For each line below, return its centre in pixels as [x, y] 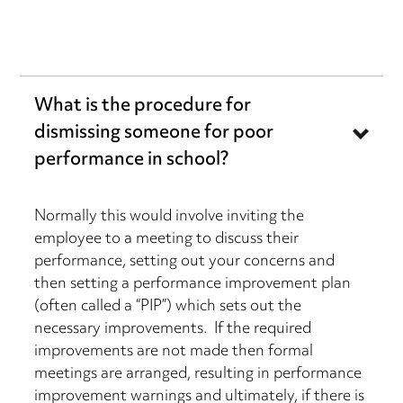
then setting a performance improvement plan [193, 285]
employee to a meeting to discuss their [167, 240]
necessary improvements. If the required [173, 330]
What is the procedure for [143, 107]
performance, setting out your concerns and [185, 262]
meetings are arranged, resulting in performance [198, 375]
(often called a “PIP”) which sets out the [168, 307]
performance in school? [132, 161]
